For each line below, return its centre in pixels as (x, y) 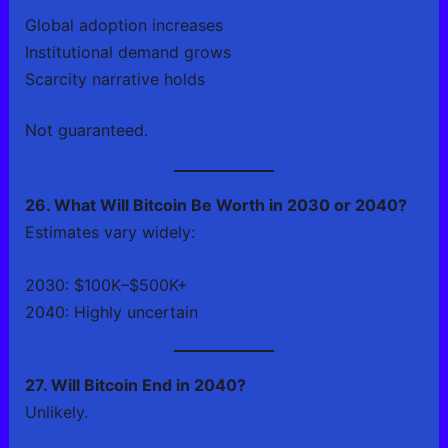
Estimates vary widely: (109, 231)
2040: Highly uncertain (111, 311)
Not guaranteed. (86, 130)
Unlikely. (56, 411)
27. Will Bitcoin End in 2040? (135, 384)
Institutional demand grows (127, 52)
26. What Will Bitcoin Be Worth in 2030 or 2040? (215, 204)
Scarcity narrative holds (114, 79)
